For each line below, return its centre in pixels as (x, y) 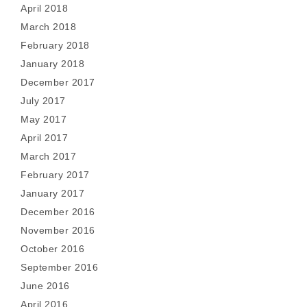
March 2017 (48, 156)
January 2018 (52, 64)
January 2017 (52, 193)
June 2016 (45, 286)
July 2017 (43, 101)
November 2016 (58, 230)
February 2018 (55, 45)
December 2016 (58, 212)
